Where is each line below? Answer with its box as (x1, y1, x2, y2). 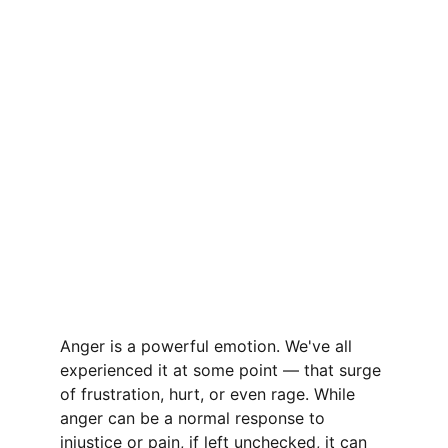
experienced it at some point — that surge (60, 360, 386, 380)
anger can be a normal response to (60, 408, 330, 428)
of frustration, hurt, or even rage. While (60, 384, 360, 404)
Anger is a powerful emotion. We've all (60, 336, 357, 356)
